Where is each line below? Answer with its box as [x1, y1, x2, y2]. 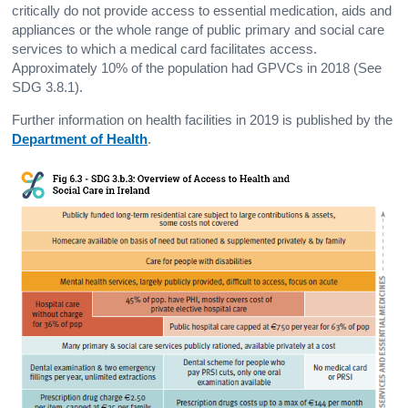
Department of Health [12, 132, 148, 148]
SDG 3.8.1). [12, 80, 84, 96]
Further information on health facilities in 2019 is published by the [12, 113, 393, 128]
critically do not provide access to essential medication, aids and [12, 4, 393, 19]
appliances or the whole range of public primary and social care [12, 23, 385, 38]
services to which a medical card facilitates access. [12, 42, 318, 57]
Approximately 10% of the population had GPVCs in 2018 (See [12, 61, 382, 76]
